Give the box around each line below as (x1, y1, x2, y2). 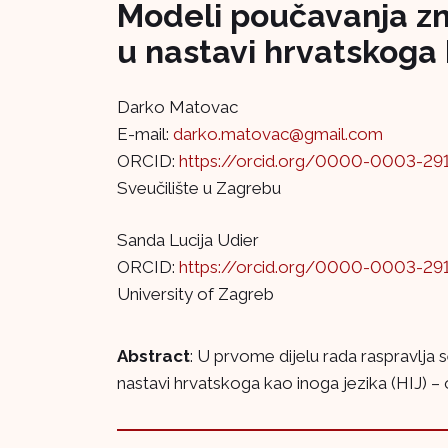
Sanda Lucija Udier (117, 230, 259, 251)
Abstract (117, 346, 190, 367)
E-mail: (117, 124, 173, 145)
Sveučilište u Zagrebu (117, 178, 281, 199)
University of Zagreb (117, 284, 274, 305)
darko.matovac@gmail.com (173, 124, 383, 145)
